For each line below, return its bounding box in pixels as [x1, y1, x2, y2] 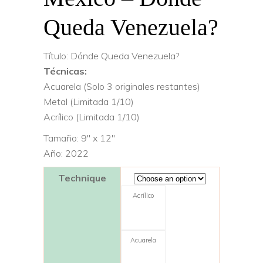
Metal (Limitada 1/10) [43, 95, 134, 107]
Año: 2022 [43, 147, 89, 159]
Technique [58, 171, 106, 184]
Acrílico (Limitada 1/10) [43, 110, 140, 123]
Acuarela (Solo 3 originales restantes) [43, 80, 200, 92]
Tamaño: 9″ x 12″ [43, 131, 115, 144]
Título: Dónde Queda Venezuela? [43, 49, 179, 62]
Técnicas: [43, 65, 87, 77]
